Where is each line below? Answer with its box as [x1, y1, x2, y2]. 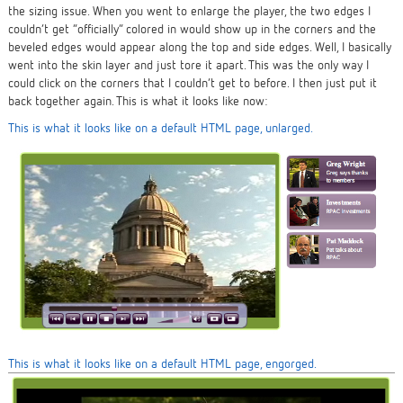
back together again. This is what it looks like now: [7, 92, 267, 108]
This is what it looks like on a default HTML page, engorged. [7, 355, 317, 372]
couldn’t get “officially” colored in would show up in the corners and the [7, 20, 376, 36]
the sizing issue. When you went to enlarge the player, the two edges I [7, 2, 371, 18]
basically [347, 38, 391, 54]
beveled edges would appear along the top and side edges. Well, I [7, 38, 348, 54]
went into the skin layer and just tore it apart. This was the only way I [7, 56, 369, 72]
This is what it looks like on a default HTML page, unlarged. [7, 119, 313, 135]
